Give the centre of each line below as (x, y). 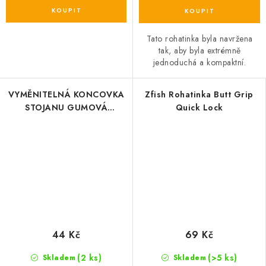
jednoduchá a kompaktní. (199, 62)
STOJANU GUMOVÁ (66, 107)
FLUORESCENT (66, 120)
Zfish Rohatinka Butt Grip (199, 94)
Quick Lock (199, 107)
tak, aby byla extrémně (199, 50)
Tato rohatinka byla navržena (199, 38)
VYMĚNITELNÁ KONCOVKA (66, 94)
